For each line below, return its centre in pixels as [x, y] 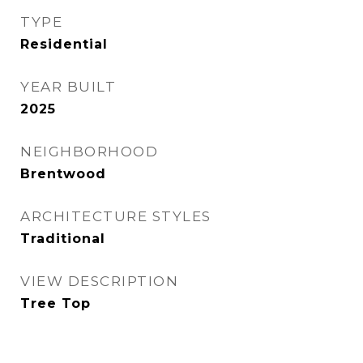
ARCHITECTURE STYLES [116, 216]
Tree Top [56, 303]
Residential [64, 44]
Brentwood [63, 174]
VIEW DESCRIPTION [99, 281]
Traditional [63, 239]
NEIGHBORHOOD [89, 152]
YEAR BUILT [68, 87]
